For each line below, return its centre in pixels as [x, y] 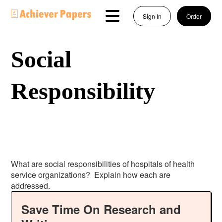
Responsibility [83, 91]
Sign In [152, 16]
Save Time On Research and [101, 209]
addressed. [31, 186]
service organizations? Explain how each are [91, 175]
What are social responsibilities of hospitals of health [103, 164]
